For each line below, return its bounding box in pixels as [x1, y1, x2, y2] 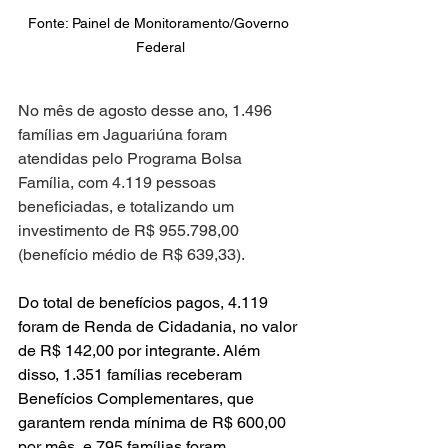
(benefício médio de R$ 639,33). [18, 244, 245, 264]
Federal [135, 38, 185, 55]
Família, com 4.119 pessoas [18, 172, 220, 192]
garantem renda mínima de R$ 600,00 [18, 412, 290, 432]
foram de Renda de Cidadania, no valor [18, 316, 301, 336]
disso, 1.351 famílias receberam [18, 364, 246, 384]
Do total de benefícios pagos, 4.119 [18, 292, 272, 312]
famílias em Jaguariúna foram [18, 124, 231, 144]
